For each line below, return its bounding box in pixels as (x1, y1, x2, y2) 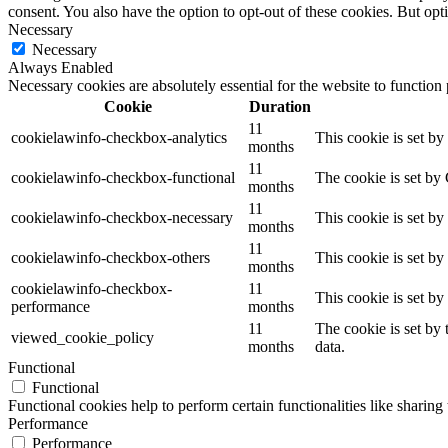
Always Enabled (8, 59, 113, 77)
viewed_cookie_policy (11, 329, 154, 347)
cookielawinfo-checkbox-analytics (11, 129, 227, 147)
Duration (248, 98, 311, 116)
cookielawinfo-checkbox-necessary (11, 209, 233, 227)
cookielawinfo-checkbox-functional (11, 169, 235, 187)
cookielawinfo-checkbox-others (11, 249, 210, 267)
